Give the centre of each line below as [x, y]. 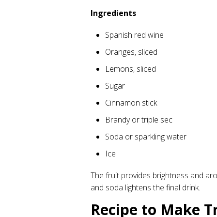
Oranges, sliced [131, 52]
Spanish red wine [134, 35]
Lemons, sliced [131, 69]
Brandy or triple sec [139, 120]
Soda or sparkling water [146, 137]
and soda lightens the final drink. [145, 187]
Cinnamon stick [131, 103]
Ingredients [113, 13]
